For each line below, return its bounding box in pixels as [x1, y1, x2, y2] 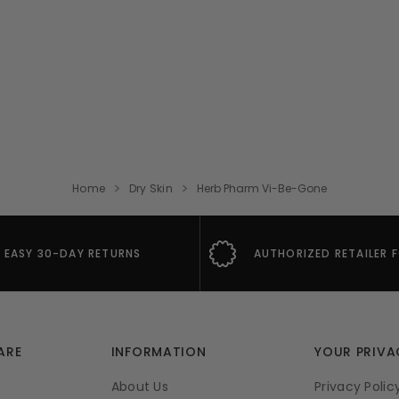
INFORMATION [110, 342, 207, 361]
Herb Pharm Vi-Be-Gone [196, 180, 327, 196]
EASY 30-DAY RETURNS [4, 245, 142, 261]
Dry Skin [129, 180, 173, 196]
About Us [110, 377, 168, 395]
